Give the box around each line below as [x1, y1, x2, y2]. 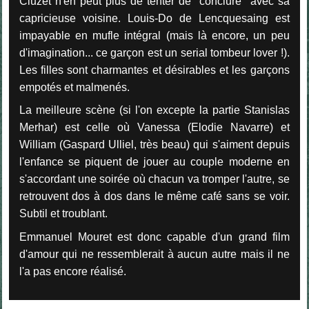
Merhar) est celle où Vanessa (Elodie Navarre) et [19, 121, 290, 134]
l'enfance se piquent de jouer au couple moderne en [19, 156, 290, 168]
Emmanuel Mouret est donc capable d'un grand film [19, 231, 290, 243]
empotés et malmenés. [19, 81, 130, 93]
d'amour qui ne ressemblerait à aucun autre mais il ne [19, 248, 290, 261]
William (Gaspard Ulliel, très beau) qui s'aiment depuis [19, 139, 290, 151]
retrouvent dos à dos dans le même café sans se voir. [19, 190, 290, 203]
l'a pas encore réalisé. [19, 266, 126, 278]
